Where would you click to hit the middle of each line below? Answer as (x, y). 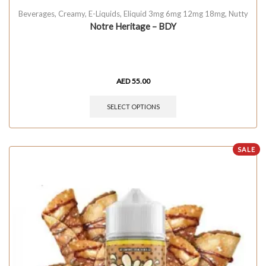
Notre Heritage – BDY (133, 26)
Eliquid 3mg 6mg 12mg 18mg (174, 13)
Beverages (36, 13)
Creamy (71, 13)
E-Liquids (104, 13)
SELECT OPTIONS (133, 106)
